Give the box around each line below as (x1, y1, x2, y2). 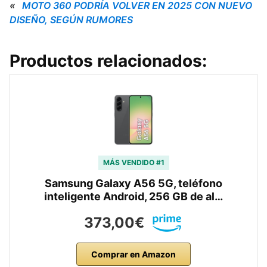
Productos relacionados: (10, 51, 207, 71)
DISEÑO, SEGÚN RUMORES (10, 14, 133, 26)
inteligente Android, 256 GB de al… (44, 190, 223, 203)
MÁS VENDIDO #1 (103, 158, 164, 167)
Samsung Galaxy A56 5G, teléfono (45, 177, 222, 190)
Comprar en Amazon (91, 249, 176, 259)
